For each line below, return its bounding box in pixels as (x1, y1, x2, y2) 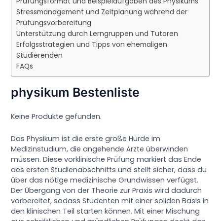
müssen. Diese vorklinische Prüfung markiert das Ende (11, 154, 202, 164)
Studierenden (16, 50, 63, 61)
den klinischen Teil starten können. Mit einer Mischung (11, 206, 200, 216)
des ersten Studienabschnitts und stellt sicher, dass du (11, 164, 207, 175)
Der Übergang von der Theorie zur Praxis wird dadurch (11, 185, 202, 195)
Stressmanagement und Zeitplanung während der (16, 7, 188, 17)
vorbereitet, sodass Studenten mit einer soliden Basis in (11, 195, 209, 206)
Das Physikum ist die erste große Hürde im (11, 133, 161, 144)
